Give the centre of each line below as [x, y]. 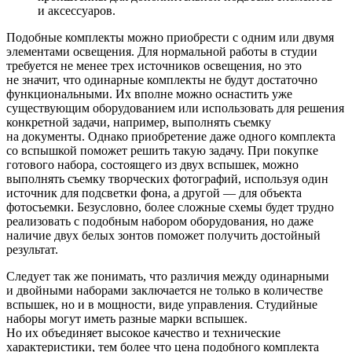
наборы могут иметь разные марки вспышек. [127, 318]
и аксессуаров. [77, 10]
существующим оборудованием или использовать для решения [175, 108]
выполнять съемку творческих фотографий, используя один [167, 178]
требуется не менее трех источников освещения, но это [154, 65]
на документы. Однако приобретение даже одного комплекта [171, 136]
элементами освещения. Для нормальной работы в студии [162, 51]
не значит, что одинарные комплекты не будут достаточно [162, 79]
